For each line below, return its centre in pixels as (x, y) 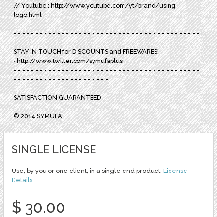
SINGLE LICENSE (54, 149)
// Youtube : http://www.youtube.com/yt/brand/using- (96, 5)
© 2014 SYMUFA (38, 116)
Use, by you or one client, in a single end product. (87, 170)
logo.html (29, 15)
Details (22, 180)
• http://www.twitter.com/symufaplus (68, 61)
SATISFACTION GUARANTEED (58, 97)
